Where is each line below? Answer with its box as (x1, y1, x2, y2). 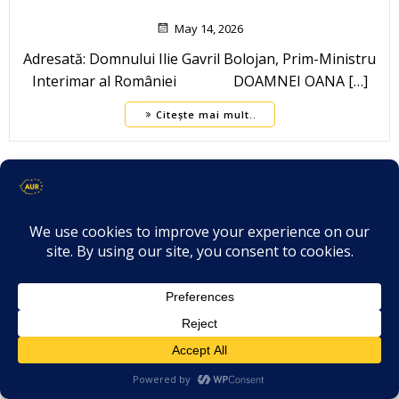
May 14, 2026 (175, 20, 243, 37)
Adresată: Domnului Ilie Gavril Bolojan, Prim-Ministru (23, 49, 376, 69)
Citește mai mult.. (155, 108, 256, 122)
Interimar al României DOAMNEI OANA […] (31, 71, 368, 92)
